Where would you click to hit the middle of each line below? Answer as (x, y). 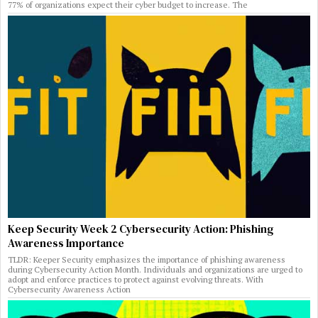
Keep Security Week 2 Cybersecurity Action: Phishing (141, 229)
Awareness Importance (66, 243)
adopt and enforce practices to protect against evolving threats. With (136, 279)
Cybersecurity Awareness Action (69, 289)
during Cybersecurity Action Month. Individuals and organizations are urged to (155, 269)
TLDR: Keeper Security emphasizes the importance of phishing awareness (147, 259)
